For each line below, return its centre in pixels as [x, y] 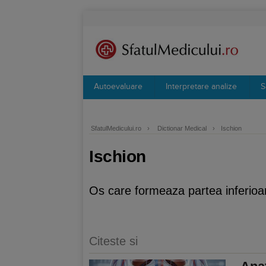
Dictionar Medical [182, 128]
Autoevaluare [118, 87]
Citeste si [113, 241]
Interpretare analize [201, 87]
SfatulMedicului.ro [116, 128]
